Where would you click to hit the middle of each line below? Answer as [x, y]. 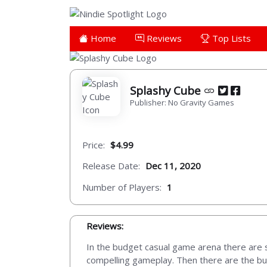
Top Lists [230, 38]
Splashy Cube [167, 90]
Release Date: [111, 166]
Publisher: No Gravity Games [182, 102]
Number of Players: [122, 187]
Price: [94, 145]
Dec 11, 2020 [173, 166]
